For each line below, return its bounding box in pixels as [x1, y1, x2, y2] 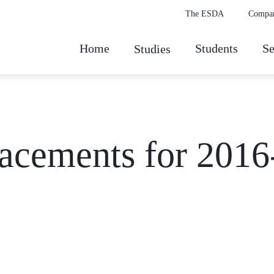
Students [195, 42, 238, 55]
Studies [134, 42, 171, 56]
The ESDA [185, 9, 224, 18]
